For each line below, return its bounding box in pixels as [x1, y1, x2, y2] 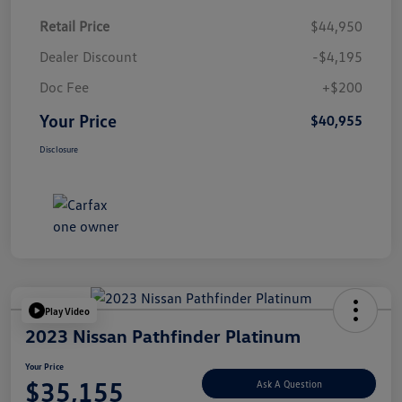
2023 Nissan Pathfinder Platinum [25, 325, 301, 347]
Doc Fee [39, 78, 89, 97]
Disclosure [39, 144, 78, 155]
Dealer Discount [39, 48, 137, 66]
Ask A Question [256, 377, 322, 389]
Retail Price [39, 17, 109, 36]
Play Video [45, 304, 90, 317]
